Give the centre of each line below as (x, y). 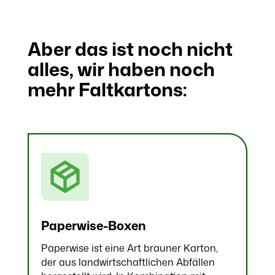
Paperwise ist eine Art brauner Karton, (129, 248)
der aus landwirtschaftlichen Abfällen (128, 262)
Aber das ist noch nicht (130, 48)
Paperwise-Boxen (93, 226)
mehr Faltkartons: (107, 89)
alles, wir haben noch (121, 69)
